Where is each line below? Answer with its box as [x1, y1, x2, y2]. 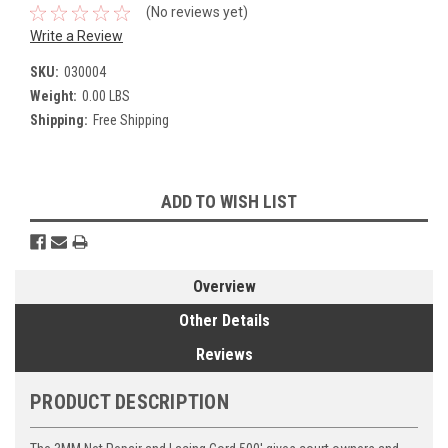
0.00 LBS [81, 87, 130, 104]
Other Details [178, 310, 270, 330]
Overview [192, 276, 256, 296]
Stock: [30, 207, 68, 224]
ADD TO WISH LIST [161, 190, 297, 212]
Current [30, 186, 76, 203]
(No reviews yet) [145, 4, 248, 21]
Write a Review [30, 27, 123, 44]
